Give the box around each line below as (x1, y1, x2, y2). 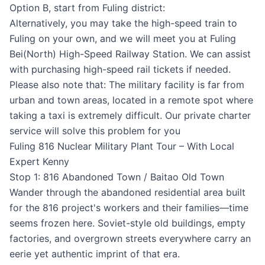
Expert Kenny (9, 156, 69, 167)
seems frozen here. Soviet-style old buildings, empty (9, 217, 245, 229)
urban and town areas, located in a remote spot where (9, 94, 253, 106)
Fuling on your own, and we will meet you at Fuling (9, 33, 236, 44)
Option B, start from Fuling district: (9, 2, 165, 14)
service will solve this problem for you (9, 125, 180, 137)
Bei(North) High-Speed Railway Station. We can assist (9, 48, 251, 60)
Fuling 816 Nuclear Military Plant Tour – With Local (9, 140, 234, 152)
